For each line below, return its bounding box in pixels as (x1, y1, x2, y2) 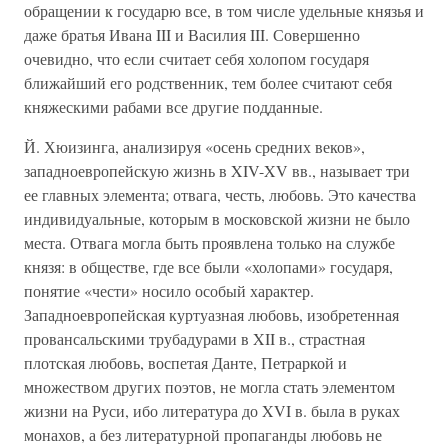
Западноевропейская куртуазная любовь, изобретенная (24, 304, 399, 325)
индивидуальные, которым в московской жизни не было (24, 208, 410, 229)
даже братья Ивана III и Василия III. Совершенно (24, 24, 360, 45)
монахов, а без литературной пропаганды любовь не (24, 424, 382, 445)
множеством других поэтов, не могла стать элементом (24, 376, 395, 397)
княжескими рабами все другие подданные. (24, 96, 323, 117)
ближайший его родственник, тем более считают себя (24, 72, 392, 93)
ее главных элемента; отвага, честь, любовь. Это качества (24, 184, 416, 205)
